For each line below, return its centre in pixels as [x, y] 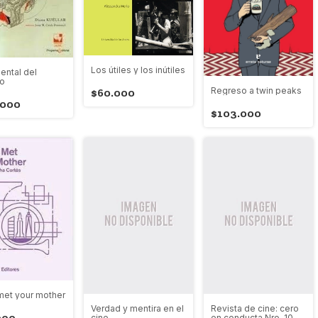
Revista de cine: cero [255, 308]
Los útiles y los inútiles [138, 70]
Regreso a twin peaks [256, 91]
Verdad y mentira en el [137, 308]
